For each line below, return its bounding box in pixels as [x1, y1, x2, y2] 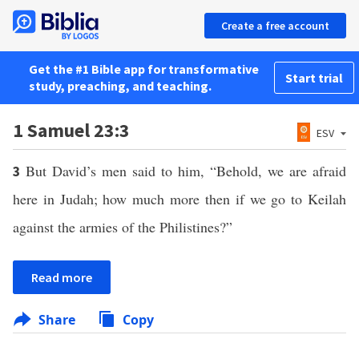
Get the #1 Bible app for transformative [29, 61, 259, 77]
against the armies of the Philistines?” [13, 217, 232, 236]
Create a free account [221, 18, 329, 33]
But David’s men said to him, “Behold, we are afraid [26, 161, 346, 180]
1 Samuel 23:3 [13, 118, 130, 143]
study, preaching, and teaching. [29, 78, 212, 94]
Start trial [285, 70, 343, 86]
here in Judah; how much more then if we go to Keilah [13, 189, 346, 208]
